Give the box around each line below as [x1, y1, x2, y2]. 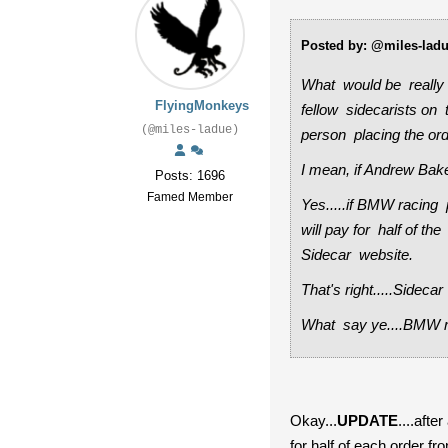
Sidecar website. [301, 246, 417, 263]
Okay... [290, 412, 337, 429]
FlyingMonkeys [155, 98, 250, 113]
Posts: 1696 [155, 168, 225, 183]
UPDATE [337, 412, 398, 429]
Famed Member [147, 190, 233, 204]
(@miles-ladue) [141, 123, 239, 137]
